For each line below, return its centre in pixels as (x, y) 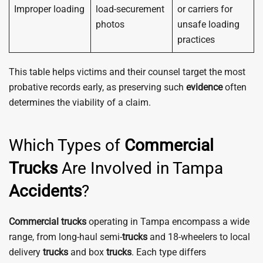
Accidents (45, 191)
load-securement (130, 9)
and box (87, 252)
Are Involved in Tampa (140, 168)
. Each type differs (169, 252)
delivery (26, 252)
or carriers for (205, 9)
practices (196, 40)
